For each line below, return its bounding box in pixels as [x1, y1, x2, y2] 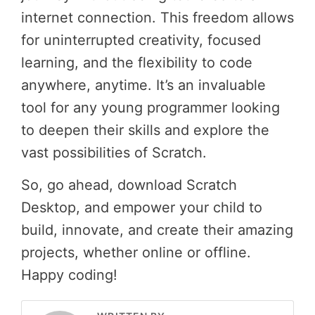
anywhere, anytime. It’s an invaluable [21, 76, 266, 94]
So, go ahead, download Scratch [21, 176, 237, 193]
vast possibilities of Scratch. [21, 143, 207, 161]
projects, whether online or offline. [21, 243, 251, 261]
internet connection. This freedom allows [21, 8, 294, 26]
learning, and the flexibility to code [21, 53, 252, 71]
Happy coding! [21, 266, 117, 283]
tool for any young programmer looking [21, 98, 280, 116]
